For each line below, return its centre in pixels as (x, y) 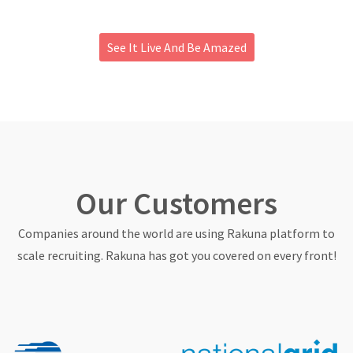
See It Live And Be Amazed (176, 47)
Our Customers (176, 203)
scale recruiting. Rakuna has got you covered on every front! (176, 255)
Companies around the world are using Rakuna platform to (176, 233)
